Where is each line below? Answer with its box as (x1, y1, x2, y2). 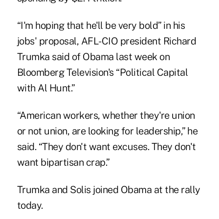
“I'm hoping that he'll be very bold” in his (17, 20, 185, 32)
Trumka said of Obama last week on (17, 51, 170, 63)
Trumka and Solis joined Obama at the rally (17, 184, 200, 196)
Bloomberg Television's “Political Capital (17, 66, 188, 79)
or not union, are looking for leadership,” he (17, 125, 198, 137)
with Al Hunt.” (17, 82, 75, 94)
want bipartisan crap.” (17, 156, 110, 169)
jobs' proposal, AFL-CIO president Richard (17, 35, 197, 47)
